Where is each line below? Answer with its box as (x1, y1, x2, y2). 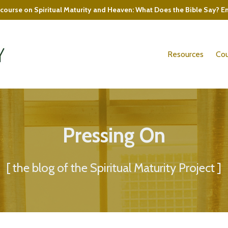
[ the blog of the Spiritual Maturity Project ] (6, 160, 222, 175)
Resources (167, 49, 204, 59)
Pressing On (62, 123, 165, 148)
